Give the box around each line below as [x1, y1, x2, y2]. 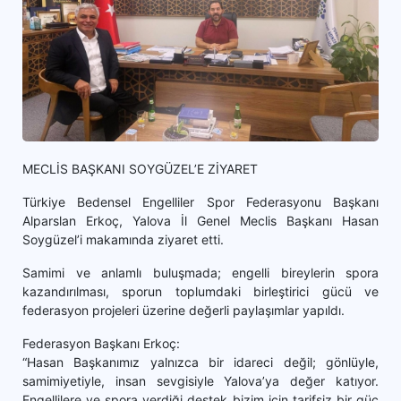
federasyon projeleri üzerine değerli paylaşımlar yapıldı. [22, 302, 345, 318]
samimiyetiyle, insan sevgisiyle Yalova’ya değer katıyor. [22, 372, 379, 388]
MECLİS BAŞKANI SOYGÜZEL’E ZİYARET [22, 160, 258, 176]
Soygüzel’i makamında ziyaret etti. [22, 231, 224, 247]
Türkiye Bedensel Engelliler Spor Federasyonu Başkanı [22, 193, 379, 209]
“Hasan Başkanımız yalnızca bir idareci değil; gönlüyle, [22, 354, 379, 370]
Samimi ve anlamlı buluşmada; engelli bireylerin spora [22, 264, 379, 280]
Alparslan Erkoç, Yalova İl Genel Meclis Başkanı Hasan [22, 212, 379, 228]
